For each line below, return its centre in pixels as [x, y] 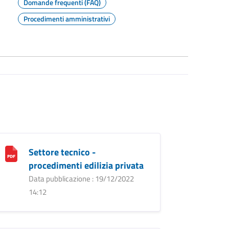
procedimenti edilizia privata [86, 165]
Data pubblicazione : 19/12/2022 [81, 178]
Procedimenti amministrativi [66, 18]
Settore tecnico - [62, 152]
